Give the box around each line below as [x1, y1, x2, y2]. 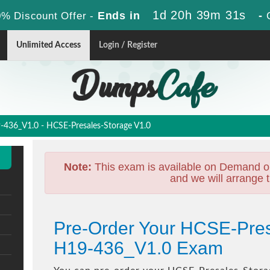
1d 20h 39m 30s [152, 8, 246, 22]
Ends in [93, 10, 144, 22]
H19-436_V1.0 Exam [54, 238, 224, 258]
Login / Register [99, 41, 157, 49]
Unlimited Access [16, 41, 81, 49]
